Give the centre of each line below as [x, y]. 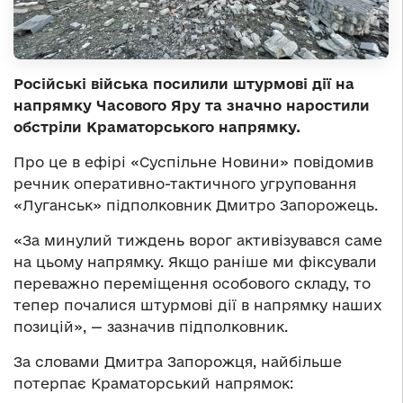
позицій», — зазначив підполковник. [151, 327]
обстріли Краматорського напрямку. [157, 127]
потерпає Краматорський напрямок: [153, 384]
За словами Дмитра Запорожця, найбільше [178, 362]
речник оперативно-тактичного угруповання [185, 184]
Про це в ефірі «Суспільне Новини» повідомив [193, 162]
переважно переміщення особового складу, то [192, 284]
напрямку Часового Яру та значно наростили [192, 106]
